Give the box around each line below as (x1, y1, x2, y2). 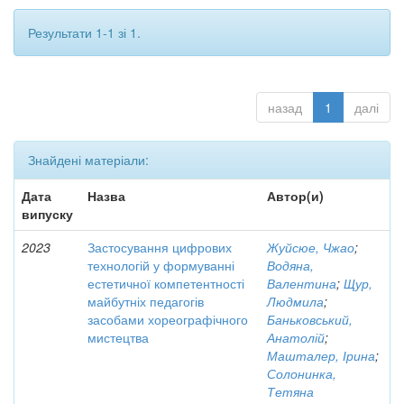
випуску (22, 205, 73, 223)
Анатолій (267, 328, 325, 346)
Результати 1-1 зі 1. (28, 23, 141, 41)
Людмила (267, 292, 324, 310)
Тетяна (267, 382, 314, 400)
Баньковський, (267, 310, 353, 328)
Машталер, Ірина (267, 346, 375, 364)
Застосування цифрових (87, 238, 232, 256)
